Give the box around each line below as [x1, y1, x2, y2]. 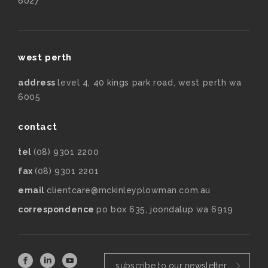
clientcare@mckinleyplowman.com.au [47, 185, 211, 195]
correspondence [18, 204, 97, 214]
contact [18, 121, 57, 132]
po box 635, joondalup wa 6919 [96, 204, 233, 214]
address [18, 77, 58, 87]
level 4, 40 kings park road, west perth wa [57, 77, 242, 87]
